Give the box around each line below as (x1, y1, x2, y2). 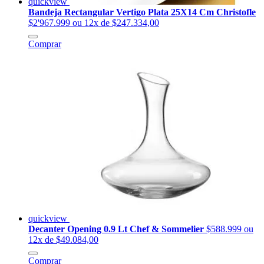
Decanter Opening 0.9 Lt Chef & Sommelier (28, 223, 206, 234)
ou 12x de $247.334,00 (72, 17, 159, 28)
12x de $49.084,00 (28, 234, 98, 245)
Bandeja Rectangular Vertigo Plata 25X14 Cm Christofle (28, 6, 256, 17)
